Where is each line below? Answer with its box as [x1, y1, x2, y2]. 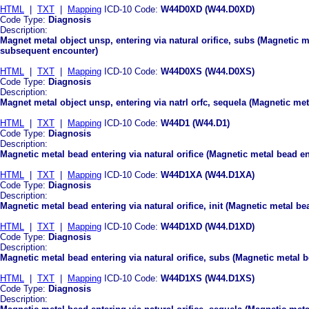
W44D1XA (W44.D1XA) [161, 169, 255, 180]
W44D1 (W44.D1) [161, 117, 230, 128]
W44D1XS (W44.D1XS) [161, 272, 255, 283]
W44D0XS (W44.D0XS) [161, 66, 255, 77]
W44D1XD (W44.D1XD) [161, 221, 255, 232]
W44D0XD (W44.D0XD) [161, 3, 255, 14]
